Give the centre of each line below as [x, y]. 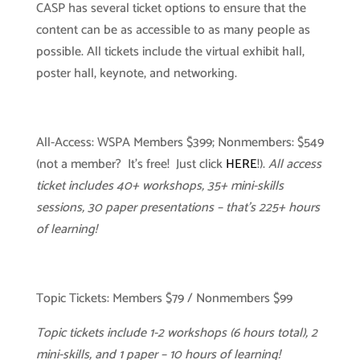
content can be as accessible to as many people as [173, 30]
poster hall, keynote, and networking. [136, 74]
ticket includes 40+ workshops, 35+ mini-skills [160, 186]
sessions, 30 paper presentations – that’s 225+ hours [178, 208]
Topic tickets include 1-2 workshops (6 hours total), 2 [176, 333]
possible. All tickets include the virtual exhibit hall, [170, 52]
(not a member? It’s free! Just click [131, 164]
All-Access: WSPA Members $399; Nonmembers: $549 [180, 143]
